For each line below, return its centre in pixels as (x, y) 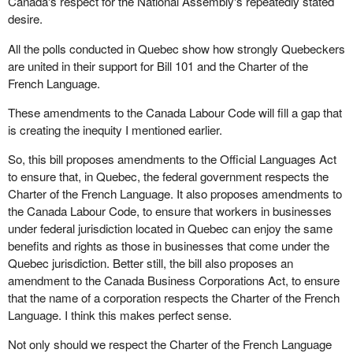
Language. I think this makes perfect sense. (119, 314)
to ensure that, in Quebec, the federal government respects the (168, 176)
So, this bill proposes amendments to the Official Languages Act (172, 158)
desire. (25, 19)
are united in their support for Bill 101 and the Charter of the (158, 65)
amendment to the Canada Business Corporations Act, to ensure (173, 280)
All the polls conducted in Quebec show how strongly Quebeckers (176, 48)
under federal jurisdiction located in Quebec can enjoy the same (170, 228)
